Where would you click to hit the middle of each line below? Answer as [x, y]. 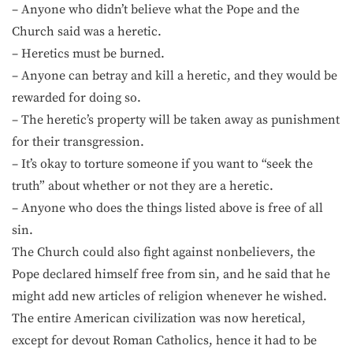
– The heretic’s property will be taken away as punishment [176, 119]
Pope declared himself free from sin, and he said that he [171, 274]
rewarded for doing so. [76, 97]
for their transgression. [78, 141]
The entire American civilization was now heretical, [159, 318]
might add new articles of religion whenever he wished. [169, 296]
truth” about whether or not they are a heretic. [143, 186]
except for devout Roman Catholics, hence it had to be [164, 340]
